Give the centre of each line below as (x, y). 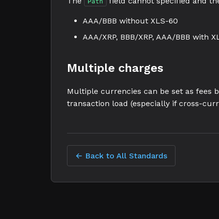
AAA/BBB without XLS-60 (130, 21)
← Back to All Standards (121, 156)
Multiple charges (115, 68)
